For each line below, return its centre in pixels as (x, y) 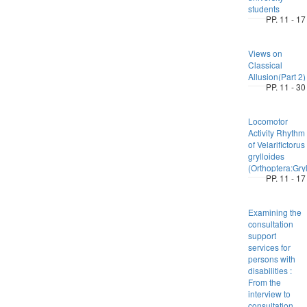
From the (264, 282)
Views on (265, 53)
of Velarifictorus (276, 144)
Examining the (274, 212)
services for (269, 247)
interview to (269, 294)
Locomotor (268, 121)
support (262, 235)
